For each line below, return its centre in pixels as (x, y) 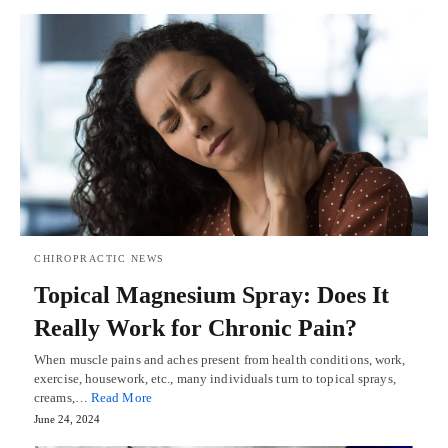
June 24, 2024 (67, 418)
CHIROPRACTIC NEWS (99, 258)
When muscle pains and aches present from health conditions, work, (220, 359)
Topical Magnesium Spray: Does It (211, 294)
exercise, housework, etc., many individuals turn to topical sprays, (215, 378)
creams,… (62, 397)
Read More (121, 397)
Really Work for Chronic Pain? (195, 327)
